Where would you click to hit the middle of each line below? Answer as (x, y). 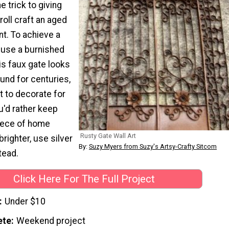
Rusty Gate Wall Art (108, 136)
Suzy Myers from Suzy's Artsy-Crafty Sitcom (153, 147)
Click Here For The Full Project (84, 179)
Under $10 (25, 201)
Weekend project (51, 221)
